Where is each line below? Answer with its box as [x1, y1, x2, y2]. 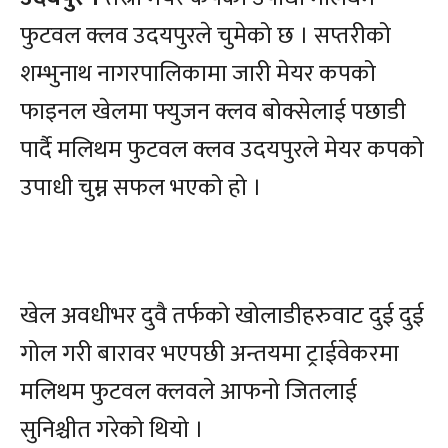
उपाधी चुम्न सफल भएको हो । [20, 168, 262, 209]
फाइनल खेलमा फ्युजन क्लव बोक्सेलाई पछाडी [20, 92, 406, 133]
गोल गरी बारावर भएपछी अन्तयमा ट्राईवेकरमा [20, 334, 399, 375]
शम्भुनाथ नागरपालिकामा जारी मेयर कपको [20, 54, 376, 95]
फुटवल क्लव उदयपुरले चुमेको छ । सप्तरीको [20, 16, 391, 57]
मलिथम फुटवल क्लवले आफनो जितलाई [20, 372, 357, 413]
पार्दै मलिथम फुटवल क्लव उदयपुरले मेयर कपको [20, 130, 424, 171]
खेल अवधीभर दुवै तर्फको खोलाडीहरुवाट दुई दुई [20, 296, 424, 337]
